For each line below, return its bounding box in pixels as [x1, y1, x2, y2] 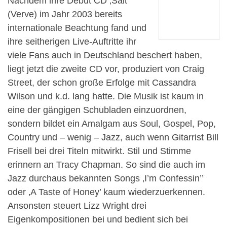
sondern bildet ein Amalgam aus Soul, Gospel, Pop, [8, 118, 216, 129]
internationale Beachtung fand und [8, 22, 146, 33]
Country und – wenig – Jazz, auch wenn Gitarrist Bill [8, 132, 218, 142]
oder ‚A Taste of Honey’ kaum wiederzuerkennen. [8, 186, 205, 197]
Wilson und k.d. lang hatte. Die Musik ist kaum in [8, 91, 204, 101]
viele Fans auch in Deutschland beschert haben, [8, 50, 202, 60]
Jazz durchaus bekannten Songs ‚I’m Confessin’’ [8, 173, 203, 183]
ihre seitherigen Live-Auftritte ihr [8, 36, 136, 47]
